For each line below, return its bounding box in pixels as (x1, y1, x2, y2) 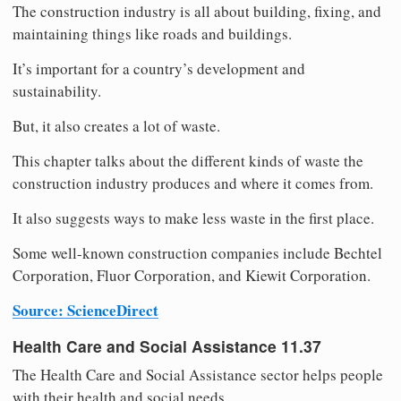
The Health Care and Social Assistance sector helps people (13, 364, 383, 386)
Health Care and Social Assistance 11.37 (13, 335, 321, 358)
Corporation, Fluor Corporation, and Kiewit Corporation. (13, 264, 371, 286)
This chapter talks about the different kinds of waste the (13, 149, 363, 171)
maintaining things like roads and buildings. (13, 22, 292, 44)
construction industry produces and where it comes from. (13, 172, 373, 193)
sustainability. (13, 80, 101, 101)
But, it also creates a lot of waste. (13, 115, 220, 136)
